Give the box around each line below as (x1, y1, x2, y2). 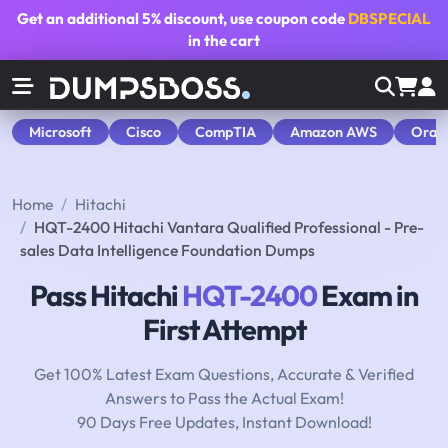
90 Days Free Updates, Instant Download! (76, 412, 372, 433)
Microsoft (29, 122, 92, 141)
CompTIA (195, 122, 256, 141)
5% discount (142, 9, 223, 28)
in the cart (188, 31, 260, 50)
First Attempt (142, 311, 306, 348)
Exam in (317, 277, 418, 314)
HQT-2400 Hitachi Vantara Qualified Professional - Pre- (34, 217, 424, 238)
